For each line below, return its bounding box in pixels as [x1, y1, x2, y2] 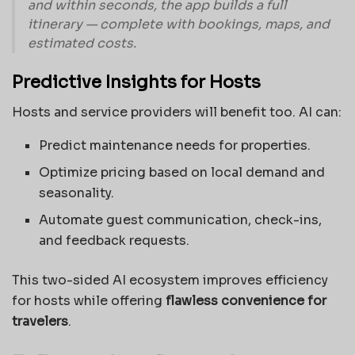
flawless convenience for [166, 292, 326, 310]
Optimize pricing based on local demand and [39, 164, 326, 181]
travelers [12, 313, 68, 330]
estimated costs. [28, 35, 136, 52]
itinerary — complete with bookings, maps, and [28, 16, 330, 33]
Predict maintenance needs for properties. [39, 137, 311, 155]
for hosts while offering [12, 292, 166, 310]
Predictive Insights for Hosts [12, 71, 261, 93]
